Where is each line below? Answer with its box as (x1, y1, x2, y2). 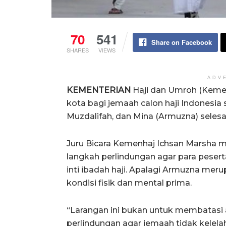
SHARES (67, 46, 89, 54)
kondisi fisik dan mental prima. (67, 178, 192, 188)
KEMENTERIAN (67, 85, 131, 95)
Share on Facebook (151, 37, 212, 47)
